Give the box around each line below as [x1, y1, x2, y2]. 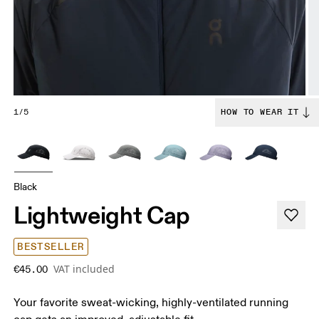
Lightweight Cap [14, 200, 191, 231]
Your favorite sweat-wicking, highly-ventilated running [14, 296, 289, 310]
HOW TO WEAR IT [221, 107, 299, 118]
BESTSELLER [17, 241, 85, 253]
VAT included [53, 262, 115, 276]
